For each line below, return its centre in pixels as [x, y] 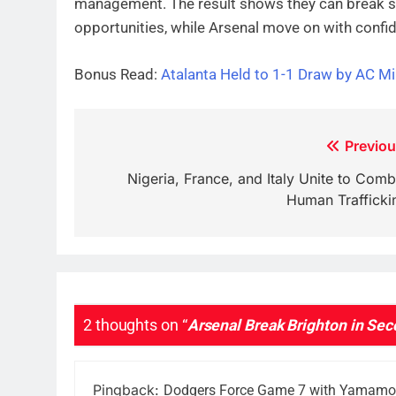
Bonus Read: [118, 74]
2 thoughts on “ [135, 325]
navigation [145, 182]
